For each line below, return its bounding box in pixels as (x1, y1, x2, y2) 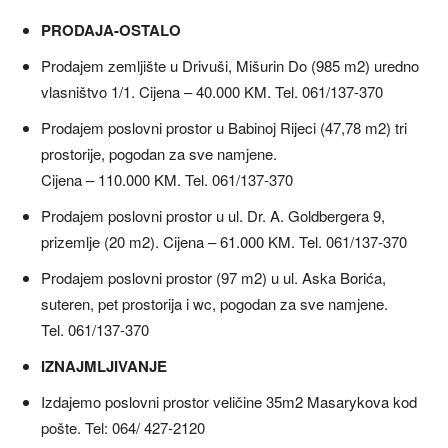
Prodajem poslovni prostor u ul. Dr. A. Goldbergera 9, (41, 205, 385, 227)
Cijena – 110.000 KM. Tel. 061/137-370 (41, 169, 293, 191)
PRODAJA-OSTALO (41, 19, 181, 42)
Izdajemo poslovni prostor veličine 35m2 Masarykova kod (41, 391, 417, 413)
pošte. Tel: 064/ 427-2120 (41, 417, 205, 439)
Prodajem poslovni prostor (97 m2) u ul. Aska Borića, (41, 267, 386, 289)
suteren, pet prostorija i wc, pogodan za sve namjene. (41, 293, 388, 315)
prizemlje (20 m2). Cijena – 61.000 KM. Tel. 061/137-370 (41, 231, 407, 253)
